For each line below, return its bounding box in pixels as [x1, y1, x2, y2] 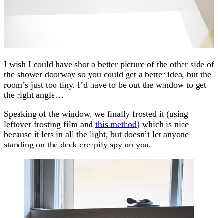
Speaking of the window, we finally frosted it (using [4, 109, 188, 119]
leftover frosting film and [4, 119, 95, 129]
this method [95, 119, 137, 129]
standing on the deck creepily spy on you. [4, 139, 151, 149]
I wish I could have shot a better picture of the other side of [4, 59, 214, 69]
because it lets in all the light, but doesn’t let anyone [4, 129, 189, 139]
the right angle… [4, 90, 64, 100]
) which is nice [137, 119, 189, 129]
